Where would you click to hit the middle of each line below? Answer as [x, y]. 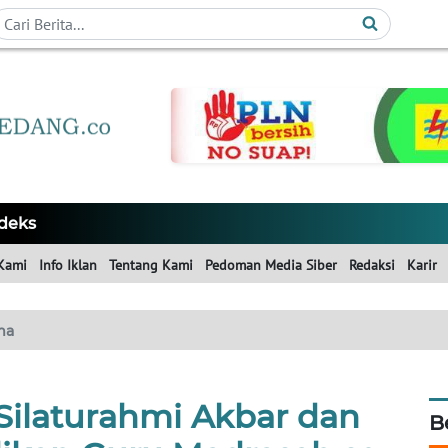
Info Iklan [68, 265]
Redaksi [372, 265]
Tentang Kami [151, 265]
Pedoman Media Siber [271, 265]
